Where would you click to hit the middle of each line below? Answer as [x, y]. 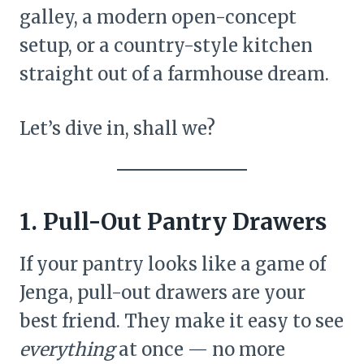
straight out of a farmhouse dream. [174, 74]
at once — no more [200, 349]
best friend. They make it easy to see [182, 321]
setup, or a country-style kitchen [166, 45]
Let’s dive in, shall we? [117, 128]
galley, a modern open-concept [158, 17]
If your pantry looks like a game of [173, 264]
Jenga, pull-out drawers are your [162, 292]
